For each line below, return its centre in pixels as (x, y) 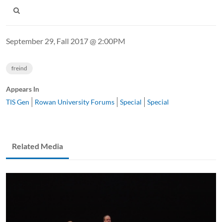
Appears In (23, 89)
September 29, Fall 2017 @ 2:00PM (66, 41)
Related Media (37, 146)
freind (19, 68)
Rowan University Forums (75, 102)
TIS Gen (18, 102)
